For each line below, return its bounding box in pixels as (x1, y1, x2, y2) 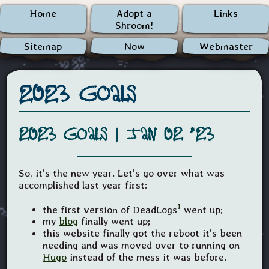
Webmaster (199, 40, 253, 52)
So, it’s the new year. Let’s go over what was (19, 166, 225, 179)
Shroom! (115, 19, 154, 31)
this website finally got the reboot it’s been (43, 227, 243, 240)
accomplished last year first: (19, 178, 148, 191)
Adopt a (116, 7, 153, 19)
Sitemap (24, 40, 62, 52)
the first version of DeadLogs (43, 203, 178, 216)
